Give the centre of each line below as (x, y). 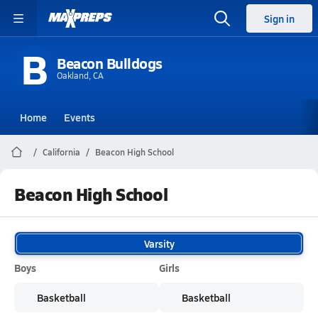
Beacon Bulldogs (110, 63)
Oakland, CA (80, 75)
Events (79, 117)
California (61, 152)
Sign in (279, 18)
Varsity (159, 243)
